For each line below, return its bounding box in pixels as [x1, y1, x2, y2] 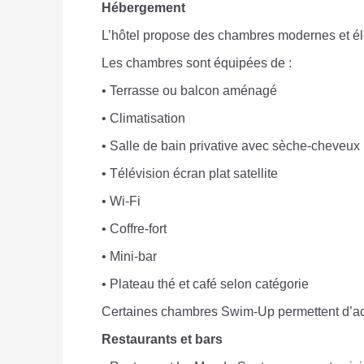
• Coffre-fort [102, 222, 167, 236]
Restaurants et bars [102, 332, 223, 347]
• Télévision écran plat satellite [102, 167, 278, 181]
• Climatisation [102, 111, 185, 126]
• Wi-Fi [102, 194, 141, 209]
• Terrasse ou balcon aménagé [102, 84, 277, 98]
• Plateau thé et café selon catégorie [102, 277, 309, 292]
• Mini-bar [102, 249, 157, 264]
